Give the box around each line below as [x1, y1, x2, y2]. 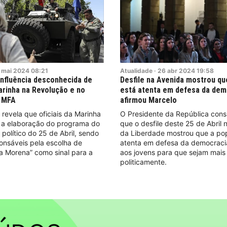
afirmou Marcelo [120, 95, 177, 105]
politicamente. [120, 157, 167, 166]
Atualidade [120, 66, 153, 74]
